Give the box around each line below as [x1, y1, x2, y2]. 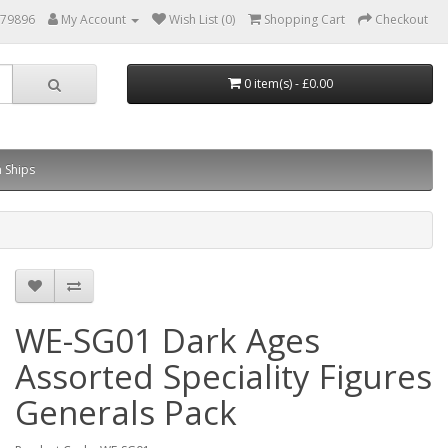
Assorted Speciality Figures [15, 354, 432, 399]
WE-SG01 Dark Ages [15, 318, 320, 363]
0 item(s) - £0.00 [243, 75, 333, 92]
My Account [61, 11, 126, 28]
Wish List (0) [169, 11, 235, 28]
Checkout [375, 11, 428, 28]
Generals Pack [15, 390, 237, 435]
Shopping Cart [264, 11, 345, 28]
